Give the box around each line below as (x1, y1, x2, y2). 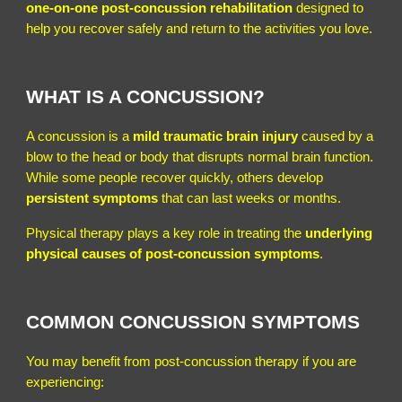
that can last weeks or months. (158, 190, 342, 205)
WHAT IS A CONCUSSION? (26, 85, 266, 108)
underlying (305, 225, 373, 240)
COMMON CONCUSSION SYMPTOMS (26, 310, 361, 333)
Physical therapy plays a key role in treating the (26, 225, 306, 240)
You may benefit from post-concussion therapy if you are (26, 354, 357, 369)
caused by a (298, 128, 374, 144)
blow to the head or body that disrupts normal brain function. (26, 149, 374, 164)
